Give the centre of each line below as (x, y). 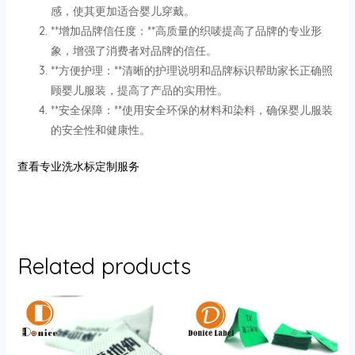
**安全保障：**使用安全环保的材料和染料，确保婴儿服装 (191, 110)
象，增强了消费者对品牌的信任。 (134, 50)
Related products (104, 265)
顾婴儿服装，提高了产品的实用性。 (139, 90)
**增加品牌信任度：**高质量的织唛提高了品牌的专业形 (186, 31)
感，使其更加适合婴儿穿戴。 (122, 11)
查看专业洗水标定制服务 (78, 166)
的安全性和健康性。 (100, 130)
